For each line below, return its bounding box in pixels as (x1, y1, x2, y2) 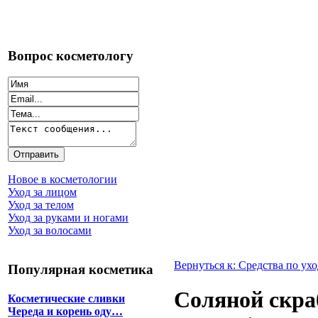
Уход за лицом (8, 186, 77, 199)
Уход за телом (8, 199, 74, 212)
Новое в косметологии (8, 173, 117, 186)
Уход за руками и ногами (8, 212, 128, 224)
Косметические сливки (8, 292, 125, 305)
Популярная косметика (8, 262, 153, 278)
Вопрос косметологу (8, 48, 133, 63)
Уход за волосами (8, 224, 92, 237)
